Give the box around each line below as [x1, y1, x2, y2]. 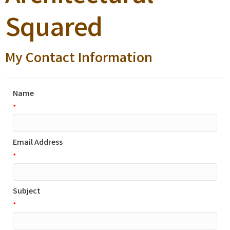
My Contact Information [5, 49, 152, 70]
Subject [13, 186, 41, 198]
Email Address [13, 137, 63, 149]
